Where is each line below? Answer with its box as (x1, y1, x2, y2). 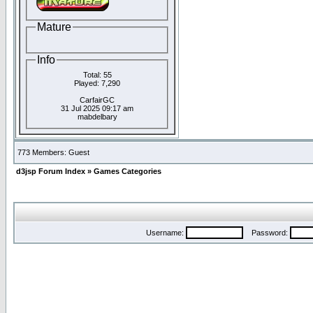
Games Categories (94, 167, 161, 175)
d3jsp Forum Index (16, 167, 85, 175)
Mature (37, 20, 71, 33)
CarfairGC (80, 95, 115, 104)
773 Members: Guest (17, 148, 89, 156)
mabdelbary (77, 112, 117, 121)
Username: (146, 228, 186, 237)
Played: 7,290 (74, 78, 120, 87)
